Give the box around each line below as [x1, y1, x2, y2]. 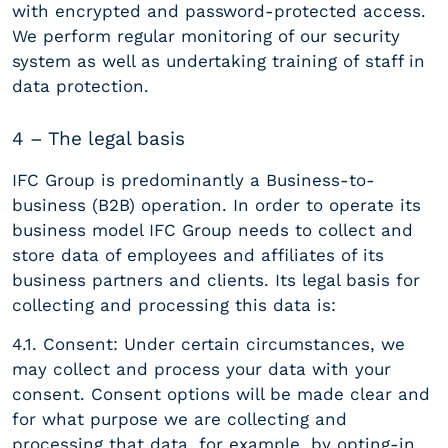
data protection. [12, 75, 149, 96]
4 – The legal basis [12, 127, 185, 151]
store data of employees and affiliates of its [12, 244, 384, 265]
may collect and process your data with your [12, 358, 391, 379]
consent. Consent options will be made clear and [12, 383, 430, 404]
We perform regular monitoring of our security [12, 25, 400, 46]
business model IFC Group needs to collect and [12, 219, 413, 240]
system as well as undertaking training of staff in [12, 50, 425, 71]
